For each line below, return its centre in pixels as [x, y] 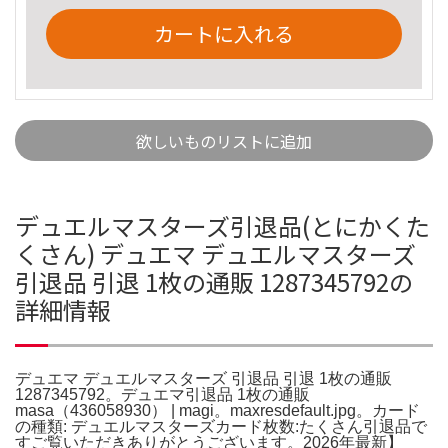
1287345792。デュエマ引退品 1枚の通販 [162, 394]
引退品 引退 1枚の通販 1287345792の [214, 281]
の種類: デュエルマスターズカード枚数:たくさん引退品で [221, 426]
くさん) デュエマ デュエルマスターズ [215, 253]
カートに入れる [224, 33]
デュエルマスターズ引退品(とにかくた [222, 225]
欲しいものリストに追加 [224, 140]
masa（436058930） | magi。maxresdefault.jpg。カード [217, 410]
